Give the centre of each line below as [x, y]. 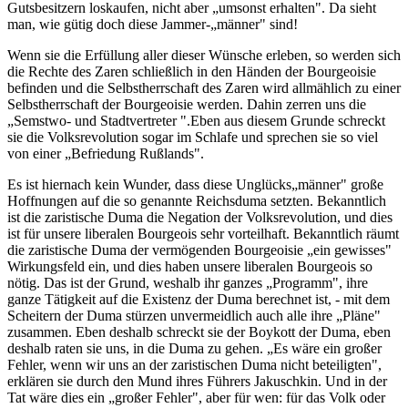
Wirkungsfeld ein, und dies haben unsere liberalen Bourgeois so [190, 266]
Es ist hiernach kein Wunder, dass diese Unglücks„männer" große [195, 184]
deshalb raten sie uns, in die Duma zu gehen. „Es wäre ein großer [194, 348]
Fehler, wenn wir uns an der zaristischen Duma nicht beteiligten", [194, 364]
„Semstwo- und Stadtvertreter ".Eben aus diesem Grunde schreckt [196, 120]
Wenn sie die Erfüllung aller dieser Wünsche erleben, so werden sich [204, 55]
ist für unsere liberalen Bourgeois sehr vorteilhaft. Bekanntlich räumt [203, 233]
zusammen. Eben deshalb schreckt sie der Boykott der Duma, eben [199, 331]
